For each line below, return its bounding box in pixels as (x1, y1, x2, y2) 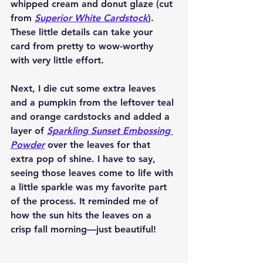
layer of (11, 125, 47, 137)
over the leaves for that (45, 139, 153, 151)
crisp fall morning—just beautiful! (11, 224, 156, 235)
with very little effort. (11, 55, 104, 66)
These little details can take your (11, 26, 156, 38)
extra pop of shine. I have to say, (11, 153, 159, 165)
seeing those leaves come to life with (11, 167, 176, 179)
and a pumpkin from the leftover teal (11, 97, 177, 109)
